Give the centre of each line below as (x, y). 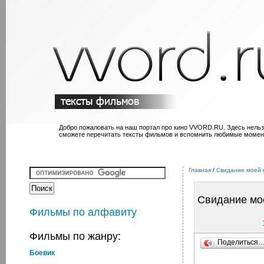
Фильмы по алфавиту (83, 212)
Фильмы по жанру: (75, 236)
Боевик (42, 253)
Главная (200, 170)
